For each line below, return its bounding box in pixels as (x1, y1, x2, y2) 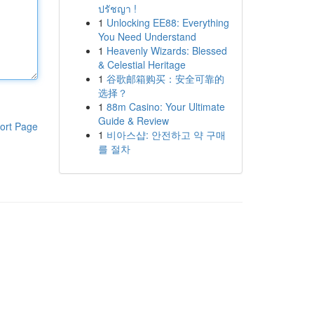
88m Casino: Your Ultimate (106, 100, 225, 114)
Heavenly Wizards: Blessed (106, 43, 227, 57)
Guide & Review (97, 114, 169, 128)
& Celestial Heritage (97, 57, 186, 71)
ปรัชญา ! (97, 1, 137, 15)
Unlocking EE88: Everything (106, 15, 229, 29)
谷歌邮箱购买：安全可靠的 (106, 71, 224, 86)
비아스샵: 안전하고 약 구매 (106, 128, 226, 142)
